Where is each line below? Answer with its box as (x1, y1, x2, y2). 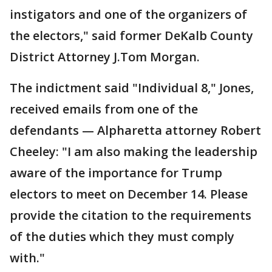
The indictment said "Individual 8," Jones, (10, 80, 254, 96)
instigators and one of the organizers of (10, 6, 247, 22)
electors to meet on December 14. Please (10, 186, 248, 202)
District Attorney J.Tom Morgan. (10, 49, 200, 65)
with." (10, 250, 45, 266)
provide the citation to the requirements (10, 207, 251, 223)
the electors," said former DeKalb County (10, 27, 253, 44)
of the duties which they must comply (10, 228, 234, 245)
